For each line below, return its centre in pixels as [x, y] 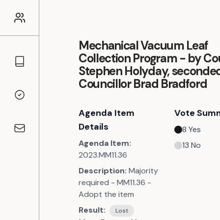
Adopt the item [106, 194]
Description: [103, 171]
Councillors [33, 66]
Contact [28, 133]
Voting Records [41, 100]
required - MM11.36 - [115, 182]
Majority [143, 171]
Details [94, 127]
